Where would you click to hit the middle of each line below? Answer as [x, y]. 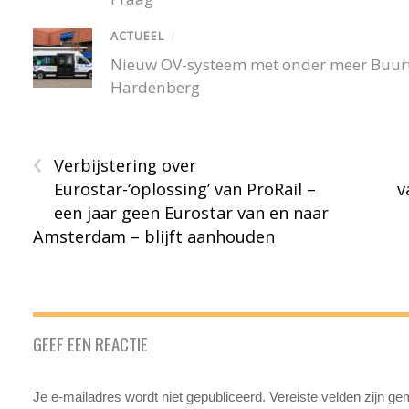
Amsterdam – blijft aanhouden [154, 236]
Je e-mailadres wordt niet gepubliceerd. [150, 396]
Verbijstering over [126, 165]
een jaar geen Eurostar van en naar [192, 212]
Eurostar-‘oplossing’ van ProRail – [185, 189]
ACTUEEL [138, 37]
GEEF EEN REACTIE [91, 343]
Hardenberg [156, 87]
